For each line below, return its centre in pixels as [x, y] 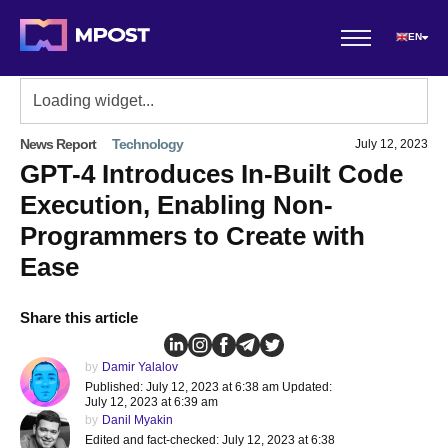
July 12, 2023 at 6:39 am [151, 402]
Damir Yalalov [140, 367]
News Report [58, 144]
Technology [147, 144]
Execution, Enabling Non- [176, 205]
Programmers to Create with [192, 236]
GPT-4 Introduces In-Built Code [211, 174]
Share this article [79, 317]
